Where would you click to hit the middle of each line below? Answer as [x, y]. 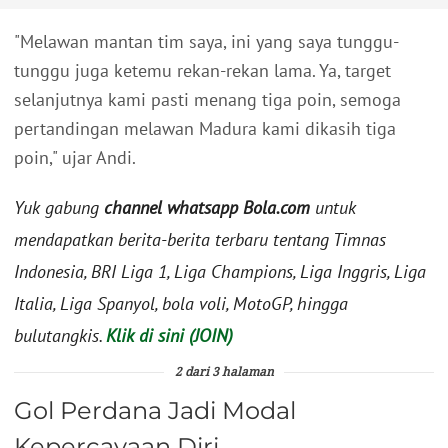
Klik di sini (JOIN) [169, 336]
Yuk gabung [59, 208]
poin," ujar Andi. [75, 158]
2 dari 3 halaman [224, 373]
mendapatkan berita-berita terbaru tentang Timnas [200, 240]
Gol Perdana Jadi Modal [155, 411]
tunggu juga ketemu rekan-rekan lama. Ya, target [202, 71]
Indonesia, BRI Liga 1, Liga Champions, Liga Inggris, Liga [220, 272]
